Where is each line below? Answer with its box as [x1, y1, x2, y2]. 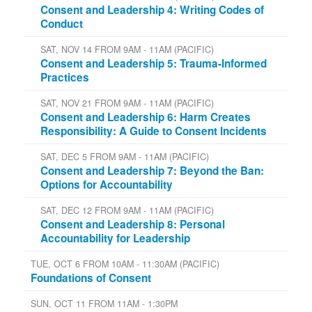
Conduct [40, 15, 83, 31]
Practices [40, 69, 89, 85]
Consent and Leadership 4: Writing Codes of [40, 1, 264, 17]
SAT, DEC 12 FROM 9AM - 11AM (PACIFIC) [40, 203, 214, 217]
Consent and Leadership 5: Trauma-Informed [40, 55, 267, 71]
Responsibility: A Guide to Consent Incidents [40, 123, 267, 139]
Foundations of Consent [31, 270, 151, 286]
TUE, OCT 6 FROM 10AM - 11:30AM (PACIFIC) [31, 257, 219, 270]
